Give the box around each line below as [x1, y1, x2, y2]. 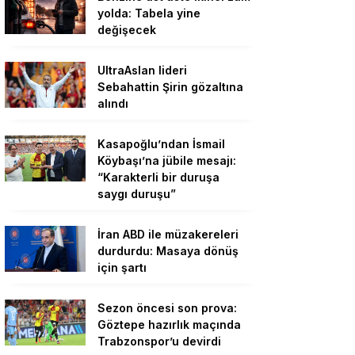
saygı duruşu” [97, 187, 176, 201]
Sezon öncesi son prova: [97, 301, 237, 315]
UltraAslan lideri [97, 63, 187, 78]
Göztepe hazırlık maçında [97, 318, 241, 332]
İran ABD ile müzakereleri [97, 227, 239, 242]
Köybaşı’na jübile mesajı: [97, 154, 236, 168]
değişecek [97, 23, 156, 37]
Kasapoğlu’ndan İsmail [97, 137, 225, 151]
